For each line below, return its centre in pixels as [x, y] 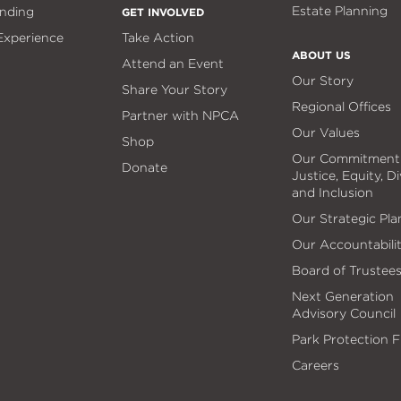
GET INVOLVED [162, 12]
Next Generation [342, 296]
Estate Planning [339, 10]
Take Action [158, 37]
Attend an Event [172, 63]
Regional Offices [341, 106]
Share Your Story [174, 89]
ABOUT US [321, 55]
